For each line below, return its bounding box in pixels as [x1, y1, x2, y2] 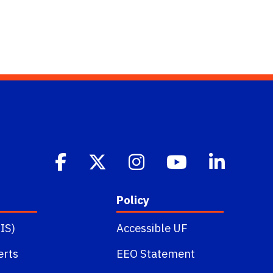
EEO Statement [116, 246, 195, 261]
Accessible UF [116, 221, 188, 236]
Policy [116, 192, 149, 208]
